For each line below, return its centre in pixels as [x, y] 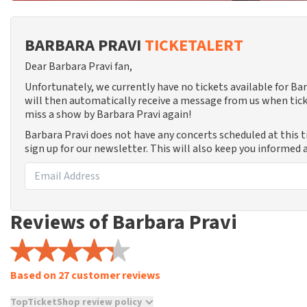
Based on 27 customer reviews [85, 275]
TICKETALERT [194, 46]
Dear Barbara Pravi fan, [78, 66]
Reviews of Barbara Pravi [124, 222]
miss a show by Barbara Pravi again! [108, 114]
